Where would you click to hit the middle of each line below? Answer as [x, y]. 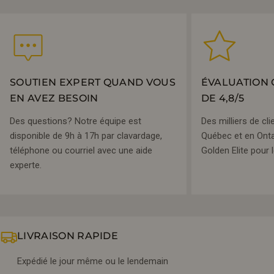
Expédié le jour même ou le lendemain [93, 261]
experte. [26, 165]
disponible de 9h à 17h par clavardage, [86, 136]
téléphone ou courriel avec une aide [81, 150]
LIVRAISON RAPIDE [68, 236]
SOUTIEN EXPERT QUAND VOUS [93, 82]
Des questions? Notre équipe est [76, 121]
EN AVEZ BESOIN [54, 98]
